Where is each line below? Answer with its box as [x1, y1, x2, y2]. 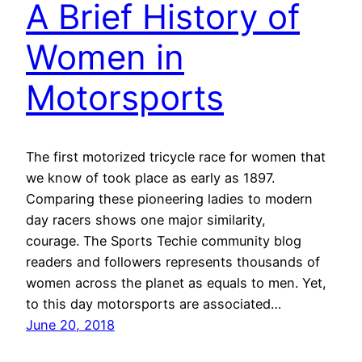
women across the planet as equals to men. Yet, [26, 274, 326, 291]
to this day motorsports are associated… [26, 295, 281, 312]
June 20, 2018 [26, 316, 115, 333]
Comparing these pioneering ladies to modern [26, 190, 313, 207]
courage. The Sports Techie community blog [26, 232, 301, 249]
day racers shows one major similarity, [26, 211, 266, 228]
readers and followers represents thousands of [26, 253, 320, 270]
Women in [26, 36, 184, 78]
